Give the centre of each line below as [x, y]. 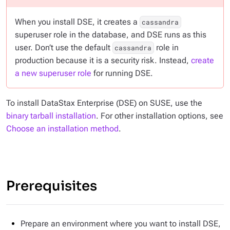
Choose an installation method [62, 129]
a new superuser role [53, 73]
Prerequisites [52, 186]
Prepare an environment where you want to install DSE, [121, 224]
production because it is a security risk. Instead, [103, 60]
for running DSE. [122, 73]
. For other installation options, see [160, 116]
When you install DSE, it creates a [77, 22]
